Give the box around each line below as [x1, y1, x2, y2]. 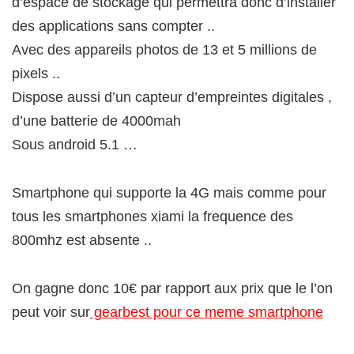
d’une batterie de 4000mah [12, 113, 181, 130]
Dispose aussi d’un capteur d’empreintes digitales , [12, 89, 332, 106]
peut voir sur [12, 304, 90, 321]
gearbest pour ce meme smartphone [90, 304, 323, 321]
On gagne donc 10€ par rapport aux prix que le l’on [12, 281, 333, 297]
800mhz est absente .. [12, 232, 152, 249]
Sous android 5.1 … [12, 137, 137, 153]
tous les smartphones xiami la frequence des [12, 209, 293, 225]
